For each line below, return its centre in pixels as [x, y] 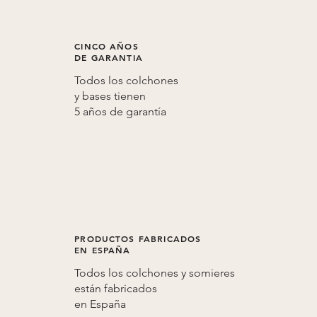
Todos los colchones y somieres [155, 272]
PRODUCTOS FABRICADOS [138, 238]
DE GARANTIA [109, 57]
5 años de [100, 111]
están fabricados [116, 288]
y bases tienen [110, 96]
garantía [146, 111]
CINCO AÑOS [106, 46]
